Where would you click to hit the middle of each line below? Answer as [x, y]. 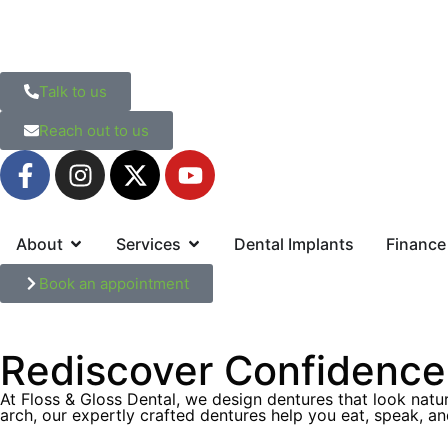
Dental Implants [294, 244]
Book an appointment [114, 283]
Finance [416, 244]
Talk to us [73, 91]
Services [148, 244]
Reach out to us [94, 130]
